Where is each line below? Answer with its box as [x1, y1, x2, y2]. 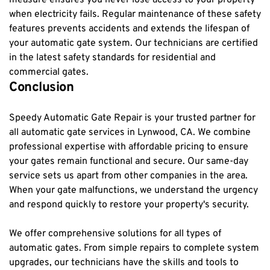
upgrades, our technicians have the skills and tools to [9, 256, 239, 269]
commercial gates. [9, 66, 89, 78]
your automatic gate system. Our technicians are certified [9, 37, 258, 49]
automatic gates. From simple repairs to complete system [9, 242, 259, 254]
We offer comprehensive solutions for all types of [9, 227, 221, 240]
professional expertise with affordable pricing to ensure [9, 140, 248, 153]
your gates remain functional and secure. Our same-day [9, 155, 248, 168]
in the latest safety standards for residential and [9, 51, 216, 64]
